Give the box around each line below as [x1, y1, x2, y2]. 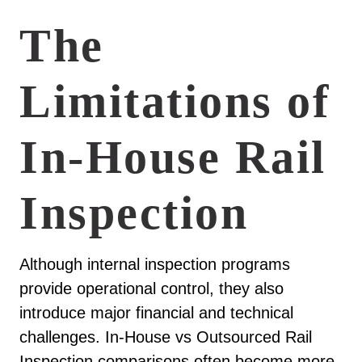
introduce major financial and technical [19, 304, 293, 322]
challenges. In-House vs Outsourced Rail [19, 328, 312, 347]
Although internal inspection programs [19, 255, 290, 274]
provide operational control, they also [19, 280, 284, 298]
